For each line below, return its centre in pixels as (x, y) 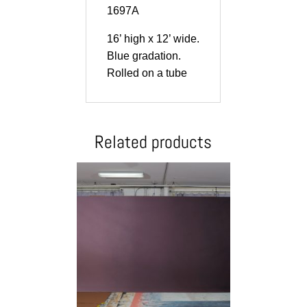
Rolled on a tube (147, 73)
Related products (153, 143)
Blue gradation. (144, 56)
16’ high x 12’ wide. (153, 39)
